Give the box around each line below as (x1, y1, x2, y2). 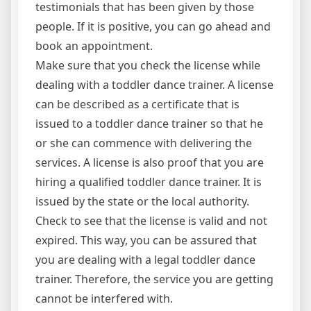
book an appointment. (35, 38, 153, 53)
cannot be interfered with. (35, 291, 173, 306)
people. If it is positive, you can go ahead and (35, 19, 271, 34)
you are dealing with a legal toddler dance (35, 252, 255, 267)
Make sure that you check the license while (35, 58, 260, 73)
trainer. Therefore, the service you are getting (35, 271, 274, 287)
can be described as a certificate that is (35, 96, 239, 112)
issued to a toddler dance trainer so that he (35, 116, 263, 131)
